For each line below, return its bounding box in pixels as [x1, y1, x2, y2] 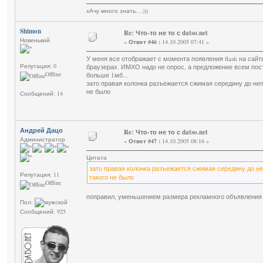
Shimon [20, 26, 41, 36]
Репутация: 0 [20, 62, 56, 70]
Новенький [20, 36, 50, 45]
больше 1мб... [86, 70, 128, 80]
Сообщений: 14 [20, 89, 63, 98]
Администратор [20, 135, 65, 144]
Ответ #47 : [129, 137, 160, 146]
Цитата [86, 153, 107, 162]
